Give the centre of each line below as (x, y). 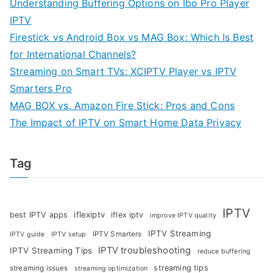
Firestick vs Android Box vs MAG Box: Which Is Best (132, 37)
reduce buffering (224, 251)
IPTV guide (27, 234)
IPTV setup (69, 234)
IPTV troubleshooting (145, 250)
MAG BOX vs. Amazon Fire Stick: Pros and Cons (122, 105)
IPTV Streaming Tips (51, 250)
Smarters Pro (41, 88)
